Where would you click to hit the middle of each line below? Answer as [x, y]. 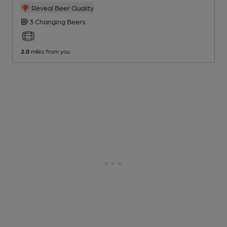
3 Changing [48, 22]
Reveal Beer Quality [62, 8]
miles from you [50, 51]
